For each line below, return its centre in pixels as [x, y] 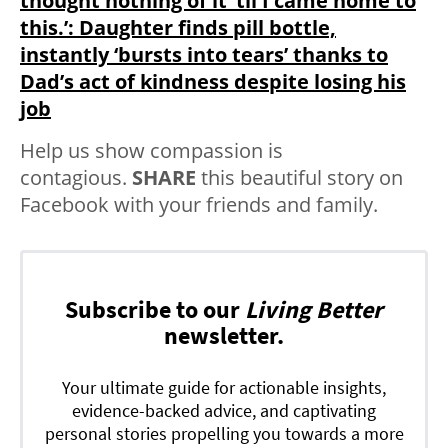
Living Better [314, 310]
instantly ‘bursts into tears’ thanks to [204, 55]
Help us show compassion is [151, 151]
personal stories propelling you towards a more [224, 434]
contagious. [76, 178]
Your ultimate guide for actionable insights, [224, 388]
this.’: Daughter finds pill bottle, [178, 28]
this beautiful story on [299, 178]
